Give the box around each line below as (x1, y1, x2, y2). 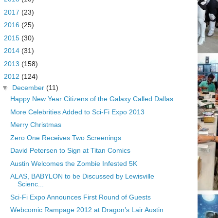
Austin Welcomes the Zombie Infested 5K (10, 159, 137, 167)
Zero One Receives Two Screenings (10, 133, 121, 142)
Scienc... (17, 180, 44, 188)
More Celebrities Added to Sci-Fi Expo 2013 (10, 108, 145, 116)
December (12, 84, 46, 92)
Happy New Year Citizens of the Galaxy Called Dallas (10, 95, 173, 103)
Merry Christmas (10, 121, 61, 129)
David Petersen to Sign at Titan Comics (10, 146, 130, 155)
